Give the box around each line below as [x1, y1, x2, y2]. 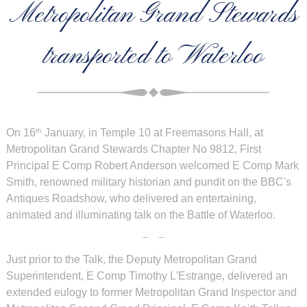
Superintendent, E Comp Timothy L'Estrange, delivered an [5, 270, 288, 282]
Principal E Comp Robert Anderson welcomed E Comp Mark [5, 160, 299, 171]
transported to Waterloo [43, 39, 264, 73]
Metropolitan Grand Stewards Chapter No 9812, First [5, 143, 261, 155]
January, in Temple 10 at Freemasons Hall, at [41, 127, 263, 138]
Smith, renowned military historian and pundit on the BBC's [5, 176, 291, 188]
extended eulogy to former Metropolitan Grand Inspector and [5, 286, 297, 298]
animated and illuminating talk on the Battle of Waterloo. [5, 209, 275, 221]
